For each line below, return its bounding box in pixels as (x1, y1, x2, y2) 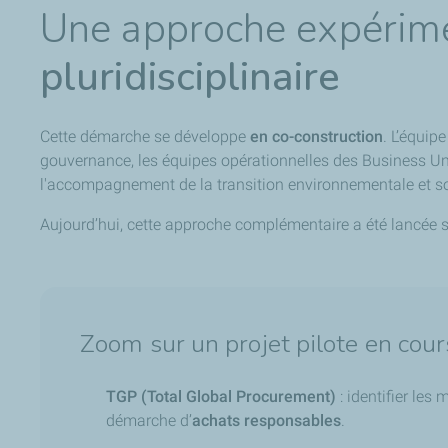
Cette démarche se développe (40, 126, 250, 146)
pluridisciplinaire (40, 49, 340, 104)
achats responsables (192, 410, 341, 430)
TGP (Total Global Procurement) (106, 386, 336, 406)
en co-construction (250, 126, 383, 146)
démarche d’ (106, 410, 192, 430)
